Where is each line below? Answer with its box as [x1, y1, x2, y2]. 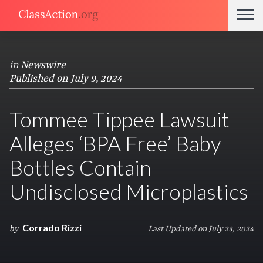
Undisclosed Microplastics [9, 178, 248, 204]
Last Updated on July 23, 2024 [148, 224, 254, 234]
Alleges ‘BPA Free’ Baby [9, 130, 221, 156]
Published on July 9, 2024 [9, 73, 122, 85]
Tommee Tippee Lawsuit [9, 106, 230, 132]
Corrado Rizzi [22, 222, 82, 233]
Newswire [21, 59, 66, 71]
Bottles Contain [9, 154, 151, 180]
